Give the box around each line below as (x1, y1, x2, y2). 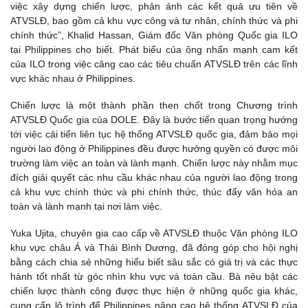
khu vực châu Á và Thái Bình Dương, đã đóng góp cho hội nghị (10, 242, 298, 254)
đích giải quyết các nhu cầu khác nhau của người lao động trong (10, 172, 298, 184)
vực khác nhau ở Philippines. (10, 72, 135, 84)
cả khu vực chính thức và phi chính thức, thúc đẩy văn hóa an (10, 186, 298, 198)
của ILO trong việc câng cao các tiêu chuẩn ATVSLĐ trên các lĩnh (10, 58, 298, 69)
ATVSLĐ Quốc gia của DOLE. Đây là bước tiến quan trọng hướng (10, 114, 298, 126)
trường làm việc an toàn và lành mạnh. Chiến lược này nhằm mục (10, 157, 298, 169)
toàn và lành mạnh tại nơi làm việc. (10, 201, 162, 212)
